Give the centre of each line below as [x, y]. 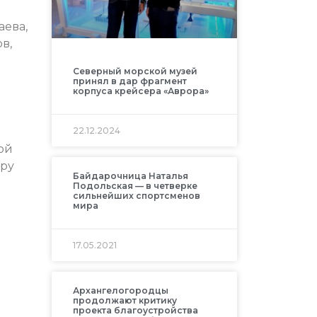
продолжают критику [125, 300]
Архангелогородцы [120, 290]
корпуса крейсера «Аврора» [140, 91]
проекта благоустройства [135, 310]
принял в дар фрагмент [129, 81]
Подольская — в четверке [135, 185]
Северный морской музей [135, 71]
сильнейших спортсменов [136, 195]
